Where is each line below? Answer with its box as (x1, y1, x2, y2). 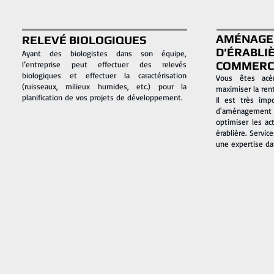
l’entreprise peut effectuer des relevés (22, 59, 187, 69)
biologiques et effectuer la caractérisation (22, 70, 187, 80)
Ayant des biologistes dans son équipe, (22, 48, 187, 58)
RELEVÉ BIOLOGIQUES (22, 33, 147, 46)
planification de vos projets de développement (22, 92, 181, 102)
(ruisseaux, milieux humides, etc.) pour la (22, 81, 187, 91)
